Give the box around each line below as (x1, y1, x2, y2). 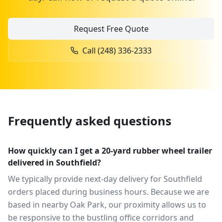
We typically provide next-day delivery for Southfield (8, 173, 202, 184)
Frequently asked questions (8, 112, 171, 129)
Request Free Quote (73, 23, 149, 34)
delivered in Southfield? (8, 157, 101, 168)
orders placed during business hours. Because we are (8, 186, 209, 197)
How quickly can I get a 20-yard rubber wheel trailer (8, 145, 212, 156)
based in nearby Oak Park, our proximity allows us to (8, 199, 206, 210)
